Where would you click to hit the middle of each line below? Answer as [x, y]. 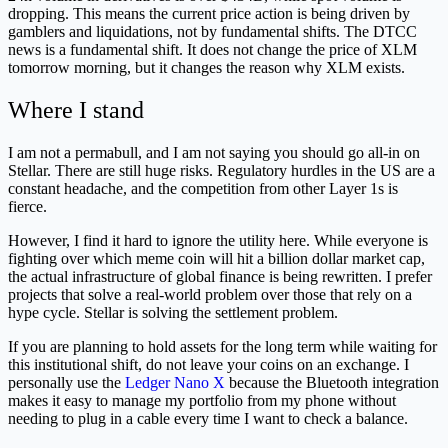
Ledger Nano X [175, 383]
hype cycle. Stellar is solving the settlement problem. [173, 313]
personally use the [66, 383]
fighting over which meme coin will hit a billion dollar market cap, [216, 259]
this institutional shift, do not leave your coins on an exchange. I [208, 365]
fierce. [27, 207]
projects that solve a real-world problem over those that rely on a [210, 295]
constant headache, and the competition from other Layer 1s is [203, 189]
